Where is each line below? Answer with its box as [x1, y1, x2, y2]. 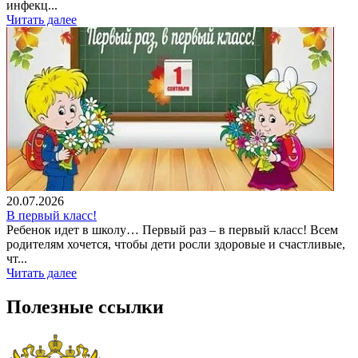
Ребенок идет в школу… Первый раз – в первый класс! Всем [6, 222, 338, 237]
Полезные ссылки [6, 296, 164, 317]
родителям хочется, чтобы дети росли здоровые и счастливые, [6, 237, 345, 251]
